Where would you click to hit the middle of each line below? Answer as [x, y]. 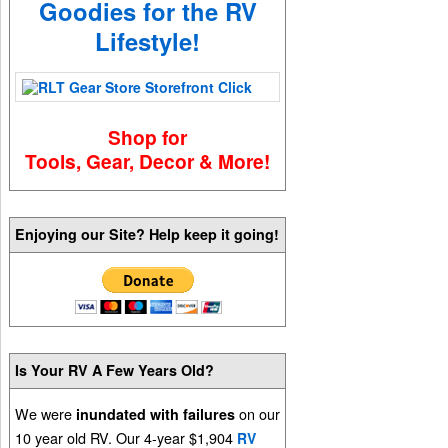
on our [258, 413]
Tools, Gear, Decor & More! [148, 160]
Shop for [148, 136]
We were [46, 413]
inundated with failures [156, 413]
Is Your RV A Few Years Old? [115, 370]
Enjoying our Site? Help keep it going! [147, 234]
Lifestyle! [148, 41]
